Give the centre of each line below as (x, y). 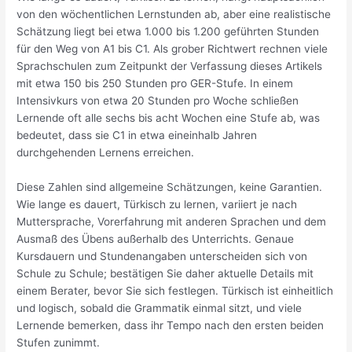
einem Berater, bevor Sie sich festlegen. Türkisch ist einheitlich (175, 290)
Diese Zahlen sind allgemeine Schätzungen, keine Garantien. (170, 187)
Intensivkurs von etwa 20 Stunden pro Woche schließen (158, 100)
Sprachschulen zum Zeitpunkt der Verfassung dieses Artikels (170, 66)
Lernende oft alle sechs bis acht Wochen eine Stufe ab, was (169, 117)
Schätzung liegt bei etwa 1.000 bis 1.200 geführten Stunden (168, 31)
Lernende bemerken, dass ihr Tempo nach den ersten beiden (170, 325)
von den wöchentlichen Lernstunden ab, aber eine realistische (174, 14)
